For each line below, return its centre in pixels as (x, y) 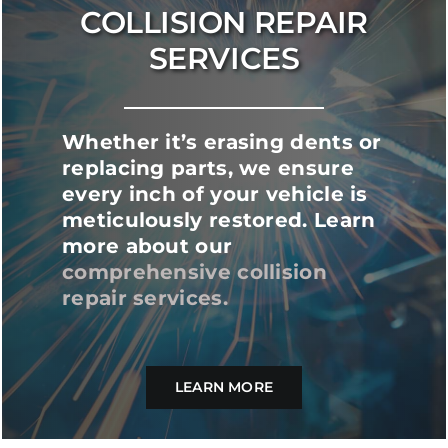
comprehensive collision (194, 271)
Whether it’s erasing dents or (222, 141)
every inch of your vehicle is (215, 193)
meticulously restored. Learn (219, 219)
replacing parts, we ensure (208, 167)
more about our (147, 245)
